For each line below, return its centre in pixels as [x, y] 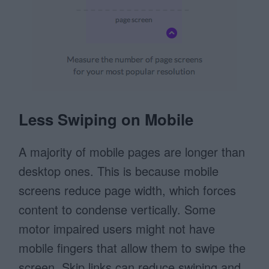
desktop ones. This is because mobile [119, 171]
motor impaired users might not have [117, 229]
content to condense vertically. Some [117, 210]
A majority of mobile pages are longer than [132, 152]
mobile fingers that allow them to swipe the [132, 248]
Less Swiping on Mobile [106, 119]
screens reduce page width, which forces [128, 190]
